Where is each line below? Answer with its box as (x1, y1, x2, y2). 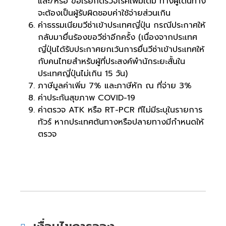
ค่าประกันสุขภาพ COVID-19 (38, 92, 135, 104)
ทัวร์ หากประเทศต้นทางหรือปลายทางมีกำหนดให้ (38, 116, 204, 129)
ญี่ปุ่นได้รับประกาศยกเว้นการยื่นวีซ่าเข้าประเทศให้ (38, 43, 204, 56)
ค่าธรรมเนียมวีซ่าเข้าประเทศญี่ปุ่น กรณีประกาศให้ (38, 19, 205, 32)
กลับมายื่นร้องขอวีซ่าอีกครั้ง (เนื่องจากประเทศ (38, 31, 197, 44)
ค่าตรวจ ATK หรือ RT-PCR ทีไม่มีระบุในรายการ (38, 104, 202, 117)
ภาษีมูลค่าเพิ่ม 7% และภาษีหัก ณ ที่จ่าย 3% (38, 80, 192, 92)
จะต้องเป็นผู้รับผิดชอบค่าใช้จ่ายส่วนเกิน (38, 7, 171, 20)
